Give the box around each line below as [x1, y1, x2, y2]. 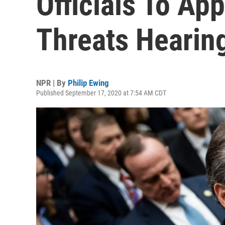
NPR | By [36, 78, 68, 88]
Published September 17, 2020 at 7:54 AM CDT [36, 89, 166, 97]
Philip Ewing [68, 78, 109, 88]
